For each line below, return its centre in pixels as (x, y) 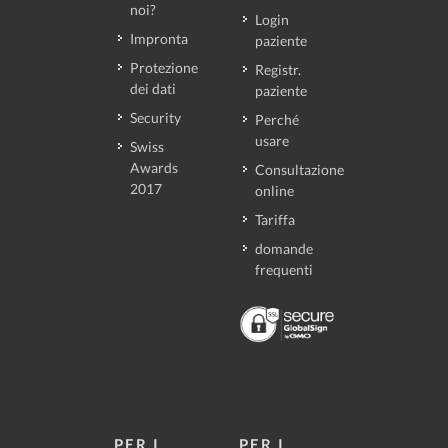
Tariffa (275, 220)
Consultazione (299, 170)
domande (284, 249)
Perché (277, 120)
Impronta (159, 38)
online (274, 191)
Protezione (164, 67)
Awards (154, 167)
